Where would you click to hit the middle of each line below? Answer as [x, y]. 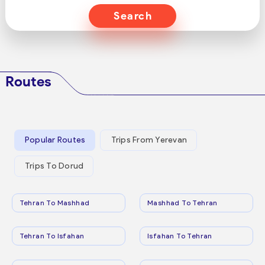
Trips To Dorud [54, 166]
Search [133, 16]
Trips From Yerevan [149, 140]
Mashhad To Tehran [182, 202]
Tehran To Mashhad [54, 202]
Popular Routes [55, 140]
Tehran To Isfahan [52, 235]
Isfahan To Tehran [180, 235]
